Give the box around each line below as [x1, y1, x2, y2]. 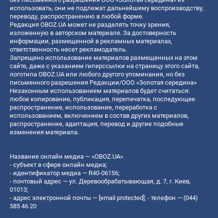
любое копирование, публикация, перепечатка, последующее [10, 95, 195, 103]
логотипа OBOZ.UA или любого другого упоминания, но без [10, 70, 185, 78]
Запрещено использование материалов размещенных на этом [10, 54, 198, 61]
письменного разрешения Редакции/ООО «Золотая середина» [10, 78, 197, 86]
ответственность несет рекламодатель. [10, 45, 127, 53]
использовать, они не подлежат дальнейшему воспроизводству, [10, 4, 204, 12]
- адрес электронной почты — [10, 194, 99, 201]
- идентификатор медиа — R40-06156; [10, 169, 120, 177]
